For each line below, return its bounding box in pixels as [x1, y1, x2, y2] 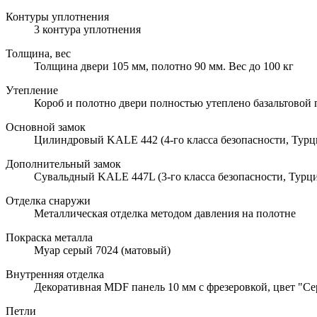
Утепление [6, 83, 58, 96]
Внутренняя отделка [6, 267, 104, 280]
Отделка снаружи [6, 194, 91, 207]
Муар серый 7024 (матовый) [34, 243, 171, 256]
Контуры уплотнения [6, 10, 109, 23]
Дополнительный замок [6, 157, 121, 170]
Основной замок [6, 120, 86, 133]
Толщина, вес [6, 47, 71, 59]
